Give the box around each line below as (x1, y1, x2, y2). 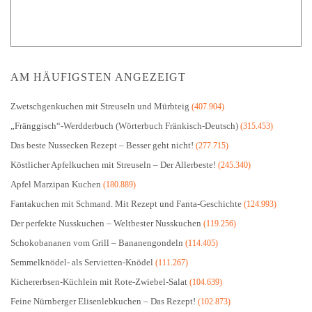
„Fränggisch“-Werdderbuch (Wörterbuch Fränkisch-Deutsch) (10, 120, 238, 131)
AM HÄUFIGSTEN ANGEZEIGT (10, 71, 186, 83)
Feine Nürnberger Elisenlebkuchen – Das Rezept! (10, 296, 196, 306)
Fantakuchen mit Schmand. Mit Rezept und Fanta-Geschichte (10, 198, 242, 209)
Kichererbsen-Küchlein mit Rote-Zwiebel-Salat (10, 276, 187, 287)
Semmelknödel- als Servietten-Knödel (10, 257, 153, 267)
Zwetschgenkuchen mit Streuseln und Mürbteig (10, 101, 189, 111)
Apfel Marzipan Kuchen (10, 179, 101, 189)
